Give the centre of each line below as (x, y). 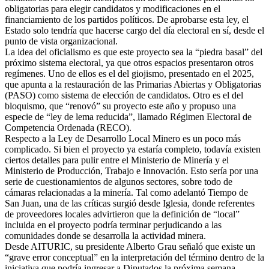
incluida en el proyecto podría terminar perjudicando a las (113, 225)
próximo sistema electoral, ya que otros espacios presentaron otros (129, 62)
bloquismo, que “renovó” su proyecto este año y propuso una (120, 106)
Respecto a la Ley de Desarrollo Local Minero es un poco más (123, 138)
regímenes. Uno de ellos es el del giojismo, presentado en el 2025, (129, 73)
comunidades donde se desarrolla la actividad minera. (105, 235)
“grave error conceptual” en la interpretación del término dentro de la (134, 257)
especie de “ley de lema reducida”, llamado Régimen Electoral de (128, 116)
